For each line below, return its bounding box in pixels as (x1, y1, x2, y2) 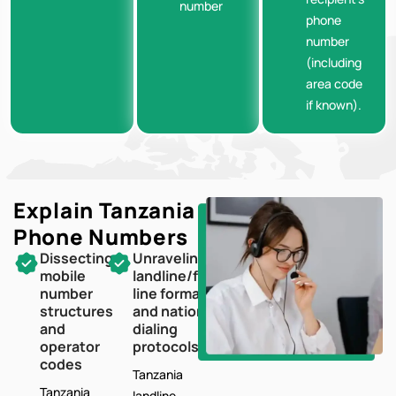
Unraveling (132, 248, 207, 269)
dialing (132, 319, 178, 339)
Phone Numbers (13, 222, 189, 252)
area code (306, 75, 363, 93)
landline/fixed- (132, 266, 234, 286)
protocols (132, 337, 199, 357)
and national (132, 301, 217, 322)
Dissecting (40, 248, 113, 269)
